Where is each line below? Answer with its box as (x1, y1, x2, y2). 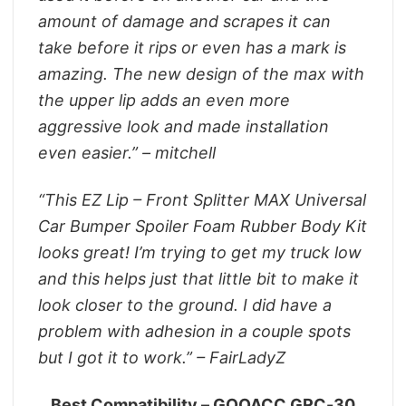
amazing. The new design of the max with (38, 63, 364, 83)
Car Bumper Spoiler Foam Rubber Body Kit (38, 217, 367, 237)
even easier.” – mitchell (38, 142, 216, 162)
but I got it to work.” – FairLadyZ (38, 348, 285, 368)
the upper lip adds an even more (38, 90, 290, 110)
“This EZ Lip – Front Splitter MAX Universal (38, 190, 366, 210)
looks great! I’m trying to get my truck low (38, 243, 362, 263)
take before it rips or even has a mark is (38, 37, 346, 57)
